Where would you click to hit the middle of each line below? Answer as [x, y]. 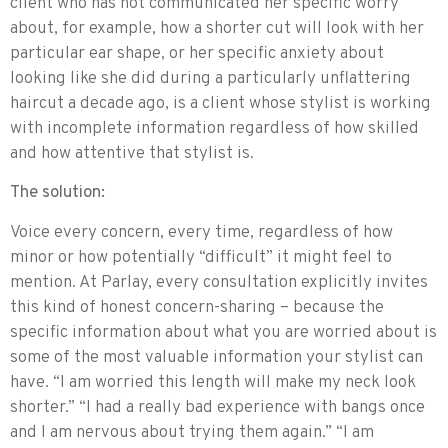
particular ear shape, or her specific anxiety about [197, 53]
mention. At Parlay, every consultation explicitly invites [219, 282]
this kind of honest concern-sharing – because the [197, 307]
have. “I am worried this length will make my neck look [213, 382]
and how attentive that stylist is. [132, 153]
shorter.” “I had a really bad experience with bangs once [217, 407]
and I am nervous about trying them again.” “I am [192, 432]
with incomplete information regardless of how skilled [214, 128]
